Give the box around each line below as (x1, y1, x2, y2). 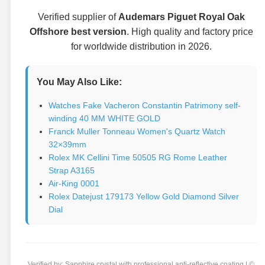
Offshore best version (29, 26, 127, 37)
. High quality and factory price (126, 26, 253, 37)
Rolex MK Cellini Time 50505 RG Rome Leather (49, 152, 227, 162)
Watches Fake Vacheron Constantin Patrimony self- (49, 100, 241, 110)
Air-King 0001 (49, 178, 99, 188)
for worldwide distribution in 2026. (70, 41, 212, 51)
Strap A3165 (49, 165, 95, 175)
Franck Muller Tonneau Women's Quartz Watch (49, 126, 225, 136)
